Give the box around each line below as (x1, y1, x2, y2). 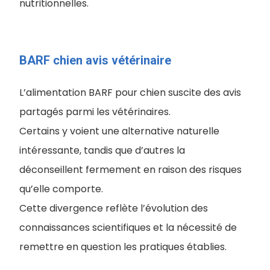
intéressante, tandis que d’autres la (19, 143, 185, 157)
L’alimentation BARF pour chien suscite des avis (19, 86, 241, 99)
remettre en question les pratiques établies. (19, 240, 227, 254)
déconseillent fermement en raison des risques (19, 163, 242, 177)
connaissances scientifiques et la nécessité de (19, 221, 237, 234)
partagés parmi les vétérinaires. (19, 105, 173, 119)
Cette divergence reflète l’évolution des (19, 201, 208, 215)
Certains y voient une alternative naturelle (19, 124, 219, 138)
